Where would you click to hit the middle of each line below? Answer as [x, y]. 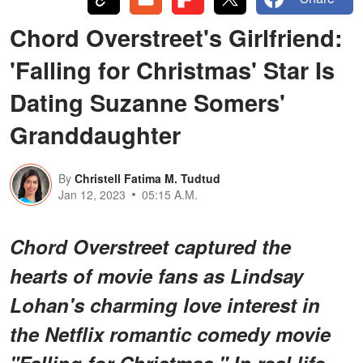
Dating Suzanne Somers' [147, 102]
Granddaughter [95, 134]
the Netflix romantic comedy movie [170, 333]
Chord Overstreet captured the [150, 246]
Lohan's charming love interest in [165, 304]
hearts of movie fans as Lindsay [156, 275]
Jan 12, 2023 [92, 194]
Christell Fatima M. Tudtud [147, 178]
